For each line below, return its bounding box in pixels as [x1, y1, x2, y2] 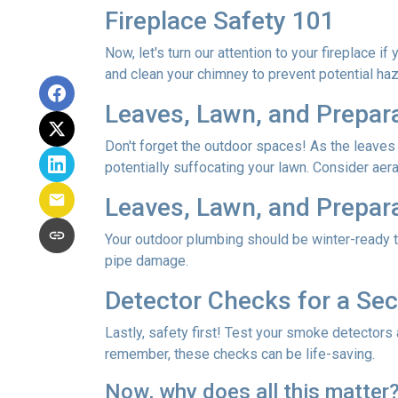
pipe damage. [105, 252, 188, 269]
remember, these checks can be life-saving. [105, 346, 375, 362]
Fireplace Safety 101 [105, 6, 335, 36]
